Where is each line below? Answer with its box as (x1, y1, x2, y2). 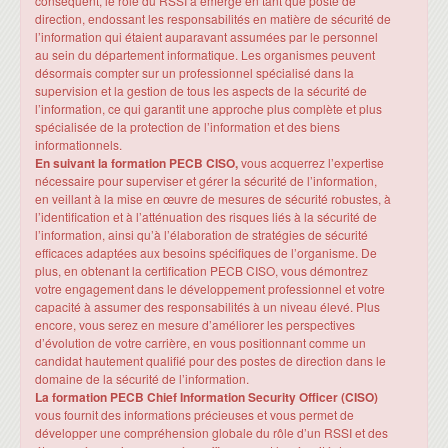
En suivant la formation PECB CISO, (35, 153, 241, 172)
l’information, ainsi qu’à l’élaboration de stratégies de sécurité (35, 225, 368, 243)
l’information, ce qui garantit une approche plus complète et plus (35, 99, 382, 117)
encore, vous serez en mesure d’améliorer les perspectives (35, 315, 355, 333)
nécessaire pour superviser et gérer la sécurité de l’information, (35, 171, 377, 189)
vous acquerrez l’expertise (241, 153, 384, 171)
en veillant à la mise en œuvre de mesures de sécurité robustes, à (35, 189, 391, 207)
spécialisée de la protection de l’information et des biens (35, 117, 340, 135)
